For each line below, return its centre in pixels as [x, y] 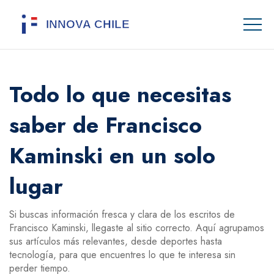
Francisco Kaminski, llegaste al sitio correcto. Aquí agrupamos [137, 228]
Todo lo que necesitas [120, 94]
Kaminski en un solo [112, 156]
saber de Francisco [106, 125]
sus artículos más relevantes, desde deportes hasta [116, 241]
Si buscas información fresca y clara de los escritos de [122, 214]
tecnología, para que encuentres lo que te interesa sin [122, 255]
